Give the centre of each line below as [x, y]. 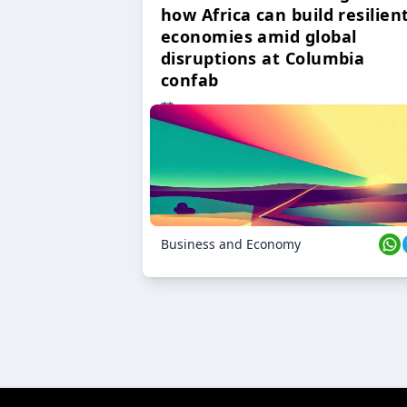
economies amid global [259, 37]
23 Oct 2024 [216, 109]
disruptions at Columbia [263, 59]
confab [190, 80]
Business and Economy [231, 244]
